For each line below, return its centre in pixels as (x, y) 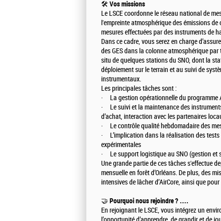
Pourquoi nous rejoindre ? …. (149, 201)
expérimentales (121, 145)
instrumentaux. (121, 79)
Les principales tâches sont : (139, 89)
